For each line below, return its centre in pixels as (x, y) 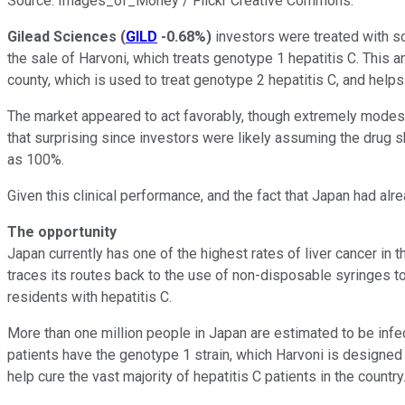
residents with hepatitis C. (89, 297)
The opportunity (62, 231)
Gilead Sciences (62, 36)
